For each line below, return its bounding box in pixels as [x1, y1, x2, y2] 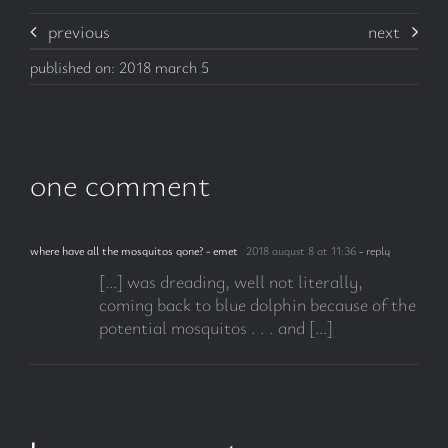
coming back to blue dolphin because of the [98, 291, 416, 316]
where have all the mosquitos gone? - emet [29, 241, 238, 258]
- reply [355, 241, 390, 258]
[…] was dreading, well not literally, [98, 268, 367, 293]
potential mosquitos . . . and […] [98, 314, 333, 339]
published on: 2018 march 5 [29, 55, 209, 78]
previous [47, 18, 110, 43]
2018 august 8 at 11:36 [242, 241, 356, 258]
